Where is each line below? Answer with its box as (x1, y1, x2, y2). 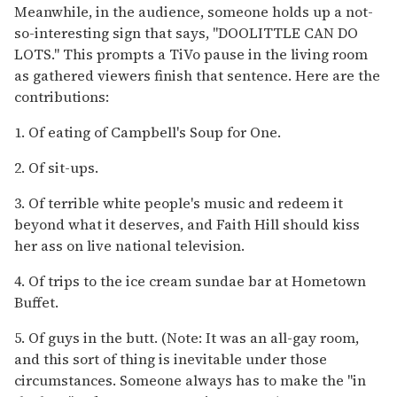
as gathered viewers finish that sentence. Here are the (14, 65, 380, 85)
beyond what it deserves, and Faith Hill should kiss (14, 214, 360, 234)
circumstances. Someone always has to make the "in (14, 370, 366, 390)
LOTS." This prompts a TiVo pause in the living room (14, 43, 368, 64)
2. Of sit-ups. (14, 157, 98, 177)
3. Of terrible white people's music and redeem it (14, 192, 343, 213)
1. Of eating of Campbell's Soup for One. (14, 121, 281, 142)
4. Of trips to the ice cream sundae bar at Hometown (14, 270, 366, 291)
